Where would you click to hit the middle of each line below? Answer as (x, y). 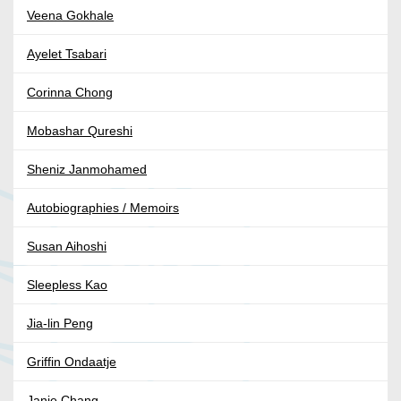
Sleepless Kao (67, 285)
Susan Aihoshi (67, 247)
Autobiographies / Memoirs (103, 208)
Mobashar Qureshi (80, 131)
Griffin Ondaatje (72, 362)
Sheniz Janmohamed (87, 170)
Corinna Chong (70, 93)
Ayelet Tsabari (67, 54)
